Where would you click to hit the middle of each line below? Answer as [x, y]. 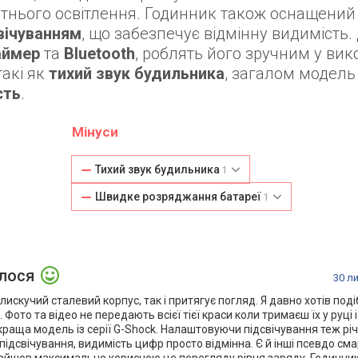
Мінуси [95, 132]
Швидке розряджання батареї [179, 197]
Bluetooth [99, 54]
